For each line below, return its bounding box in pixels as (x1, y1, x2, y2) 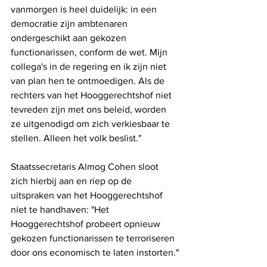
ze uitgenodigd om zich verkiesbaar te (11, 119, 172, 129)
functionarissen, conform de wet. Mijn (11, 47, 170, 58)
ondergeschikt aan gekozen (11, 33, 129, 44)
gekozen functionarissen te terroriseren (11, 233, 177, 244)
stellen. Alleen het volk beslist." (11, 133, 141, 144)
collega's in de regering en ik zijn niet (11, 61, 169, 72)
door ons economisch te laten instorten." (11, 247, 179, 258)
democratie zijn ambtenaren (11, 18, 130, 29)
